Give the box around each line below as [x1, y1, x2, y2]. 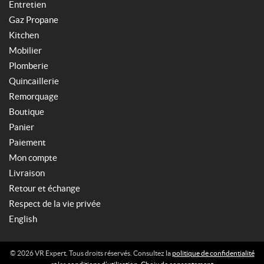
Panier [9, 122, 34, 133]
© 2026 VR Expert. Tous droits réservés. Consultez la [9, 249, 172, 258]
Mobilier [9, 45, 42, 56]
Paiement [9, 137, 46, 148]
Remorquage [9, 91, 58, 102]
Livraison [9, 168, 45, 179]
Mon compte [9, 153, 57, 163]
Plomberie [9, 61, 48, 71]
